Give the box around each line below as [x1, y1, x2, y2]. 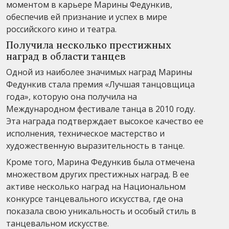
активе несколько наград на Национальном [6, 180, 186, 192]
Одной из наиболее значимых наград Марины [6, 66, 192, 78]
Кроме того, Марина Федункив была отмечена [6, 156, 195, 168]
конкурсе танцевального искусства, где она [6, 193, 183, 204]
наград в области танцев [6, 50, 126, 62]
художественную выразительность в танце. [6, 140, 185, 151]
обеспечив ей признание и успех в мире [6, 11, 167, 22]
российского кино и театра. [6, 23, 117, 35]
